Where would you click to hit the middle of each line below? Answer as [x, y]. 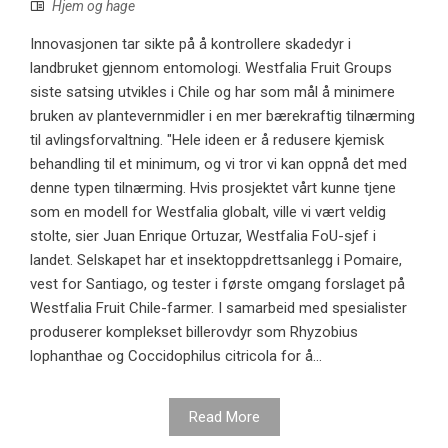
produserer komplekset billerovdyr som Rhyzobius [194, 331]
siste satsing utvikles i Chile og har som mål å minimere [212, 91]
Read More [224, 416]
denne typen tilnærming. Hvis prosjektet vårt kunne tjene [213, 187]
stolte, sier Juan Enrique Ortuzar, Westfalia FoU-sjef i [203, 235]
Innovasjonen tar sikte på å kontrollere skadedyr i [190, 43]
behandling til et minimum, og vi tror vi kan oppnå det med [218, 163]
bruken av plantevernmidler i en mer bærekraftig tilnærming [222, 115]
